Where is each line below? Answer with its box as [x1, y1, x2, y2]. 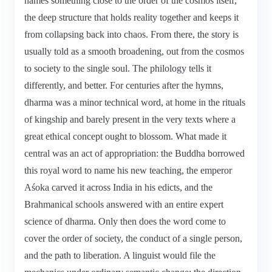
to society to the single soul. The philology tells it [24, 63, 211, 73]
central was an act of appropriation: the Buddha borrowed [24, 148, 245, 158]
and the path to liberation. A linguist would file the [24, 250, 216, 260]
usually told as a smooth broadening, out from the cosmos [24, 46, 244, 56]
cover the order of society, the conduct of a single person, [24, 233, 242, 243]
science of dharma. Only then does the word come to [24, 216, 226, 226]
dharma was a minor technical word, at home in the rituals [24, 97, 245, 107]
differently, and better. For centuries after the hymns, [24, 80, 223, 90]
